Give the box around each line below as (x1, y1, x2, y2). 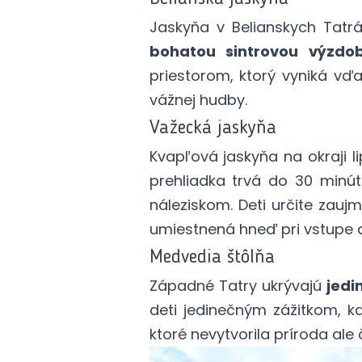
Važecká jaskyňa (149, 119, 276, 138)
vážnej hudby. (149, 90, 247, 110)
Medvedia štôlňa (149, 248, 275, 267)
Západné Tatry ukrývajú (149, 276, 326, 296)
